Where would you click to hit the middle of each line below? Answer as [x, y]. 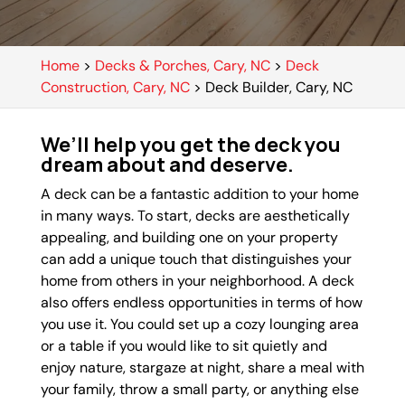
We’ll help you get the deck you [190, 145]
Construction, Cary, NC [115, 87]
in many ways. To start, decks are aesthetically [195, 216]
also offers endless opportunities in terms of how [201, 302]
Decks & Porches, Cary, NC [182, 66]
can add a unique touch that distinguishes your [196, 259]
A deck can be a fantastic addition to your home [199, 194]
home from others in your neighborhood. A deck [197, 281]
